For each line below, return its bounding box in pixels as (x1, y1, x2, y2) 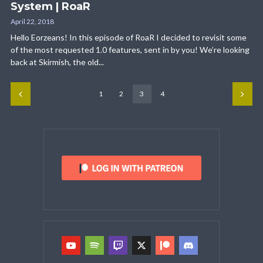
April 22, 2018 (11, 17, 54, 26)
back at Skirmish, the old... (11, 57, 104, 68)
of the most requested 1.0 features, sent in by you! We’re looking (11, 45, 249, 55)
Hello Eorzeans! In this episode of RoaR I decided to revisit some (11, 32, 247, 43)
